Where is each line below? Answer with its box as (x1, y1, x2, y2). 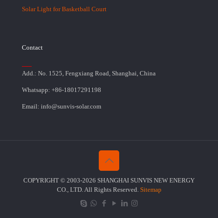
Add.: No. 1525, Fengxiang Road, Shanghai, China (22, 70, 156, 77)
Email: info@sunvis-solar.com (22, 103, 101, 110)
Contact (22, 44, 43, 52)
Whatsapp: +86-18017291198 (22, 86, 101, 94)
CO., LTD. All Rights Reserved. (56, 186, 140, 194)
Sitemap (140, 186, 162, 194)
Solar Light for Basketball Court (22, 5, 107, 13)
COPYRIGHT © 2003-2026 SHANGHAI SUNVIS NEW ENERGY (23, 177, 195, 184)
